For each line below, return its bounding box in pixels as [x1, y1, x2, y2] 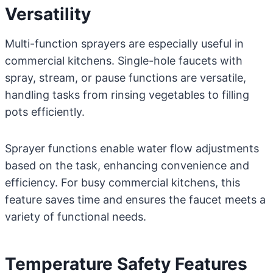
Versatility [5, 4, 91, 24]
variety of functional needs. [5, 210, 146, 223]
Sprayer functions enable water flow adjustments [5, 142, 259, 155]
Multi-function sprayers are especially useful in [5, 37, 244, 50]
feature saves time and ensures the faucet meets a [5, 193, 266, 206]
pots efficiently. [5, 105, 85, 118]
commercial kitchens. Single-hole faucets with [5, 54, 243, 67]
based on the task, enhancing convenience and [5, 159, 249, 172]
